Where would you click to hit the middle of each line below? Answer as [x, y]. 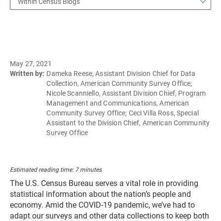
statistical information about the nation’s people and [100, 194]
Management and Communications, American [118, 103]
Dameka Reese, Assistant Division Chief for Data [121, 74]
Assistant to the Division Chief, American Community [128, 123]
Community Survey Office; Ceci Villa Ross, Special [123, 113]
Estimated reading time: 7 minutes [56, 170]
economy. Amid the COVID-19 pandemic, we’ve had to [102, 205]
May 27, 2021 [31, 64]
